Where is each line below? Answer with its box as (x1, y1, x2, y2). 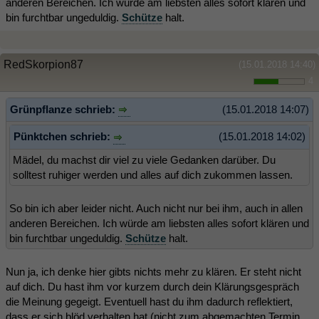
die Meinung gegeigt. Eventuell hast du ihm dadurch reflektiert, (6, 295, 293, 308)
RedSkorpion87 (4, 58, 83, 70)
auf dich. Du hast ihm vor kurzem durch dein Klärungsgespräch (6, 280, 299, 293)
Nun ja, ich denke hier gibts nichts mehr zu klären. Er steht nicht (6, 265, 301, 278)
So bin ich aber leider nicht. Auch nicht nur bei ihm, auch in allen (9, 202, 303, 214)
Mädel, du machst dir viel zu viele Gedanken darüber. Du (13, 153, 276, 166)
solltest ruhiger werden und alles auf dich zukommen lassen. (13, 168, 293, 181)
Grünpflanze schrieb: (10, 103, 118, 115)
